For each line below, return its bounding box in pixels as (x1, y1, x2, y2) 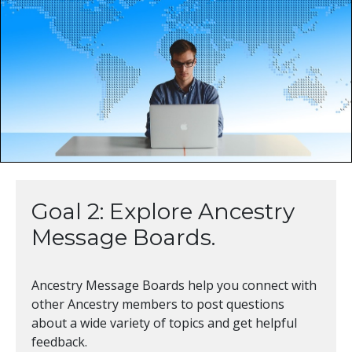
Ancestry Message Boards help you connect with (31, 277, 317, 295)
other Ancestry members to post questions (31, 295, 284, 313)
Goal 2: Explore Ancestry (31, 198, 295, 225)
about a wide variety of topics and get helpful (31, 314, 297, 332)
